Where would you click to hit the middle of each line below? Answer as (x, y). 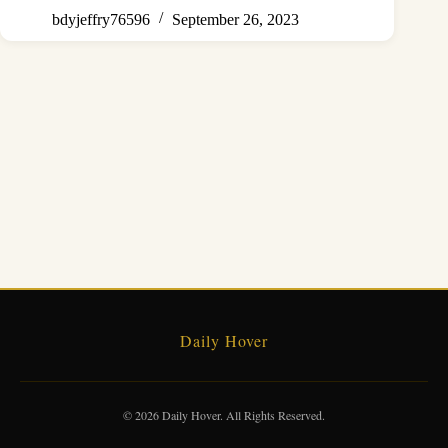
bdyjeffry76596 (101, 19)
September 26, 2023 (235, 19)
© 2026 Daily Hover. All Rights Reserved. (224, 415)
